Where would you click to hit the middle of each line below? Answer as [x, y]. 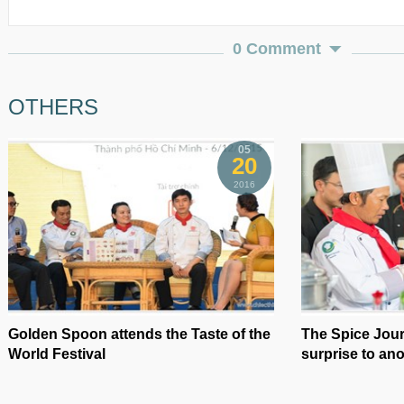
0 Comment [277, 49]
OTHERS [53, 107]
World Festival [57, 354]
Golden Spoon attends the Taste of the [139, 335]
